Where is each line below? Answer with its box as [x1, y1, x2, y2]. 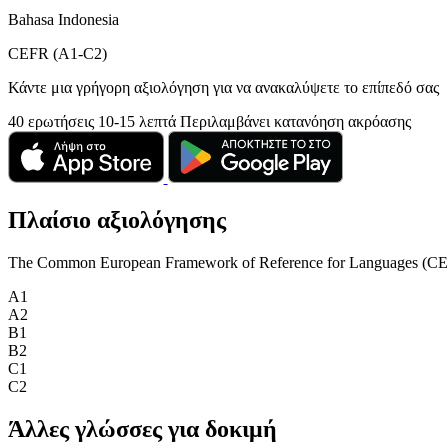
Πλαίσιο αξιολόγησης [8, 206, 226, 233]
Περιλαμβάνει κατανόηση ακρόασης [180, 112, 411, 130]
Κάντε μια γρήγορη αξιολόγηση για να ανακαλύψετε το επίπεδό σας [8, 78, 439, 96]
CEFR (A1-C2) [8, 44, 107, 62]
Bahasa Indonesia [8, 10, 119, 28]
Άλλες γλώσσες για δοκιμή [8, 415, 277, 442]
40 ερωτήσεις [8, 112, 98, 130]
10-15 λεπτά [98, 112, 180, 130]
